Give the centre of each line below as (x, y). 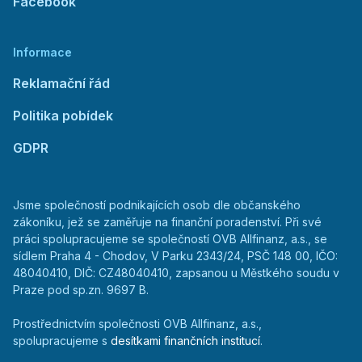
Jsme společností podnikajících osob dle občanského (157, 205)
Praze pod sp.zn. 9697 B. (81, 290)
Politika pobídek (63, 116)
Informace (42, 52)
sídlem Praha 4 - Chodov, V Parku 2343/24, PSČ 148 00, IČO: (175, 256)
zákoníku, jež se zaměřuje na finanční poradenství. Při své (167, 222)
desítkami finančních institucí (185, 341)
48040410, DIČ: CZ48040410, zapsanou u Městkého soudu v (176, 273)
